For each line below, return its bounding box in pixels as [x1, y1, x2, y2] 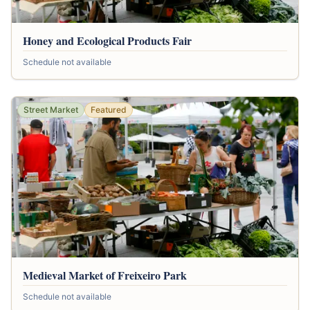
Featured [91, 104, 127, 115]
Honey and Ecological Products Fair [23, 32, 192, 48]
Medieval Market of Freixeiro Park [23, 267, 187, 284]
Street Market [24, 104, 78, 115]
